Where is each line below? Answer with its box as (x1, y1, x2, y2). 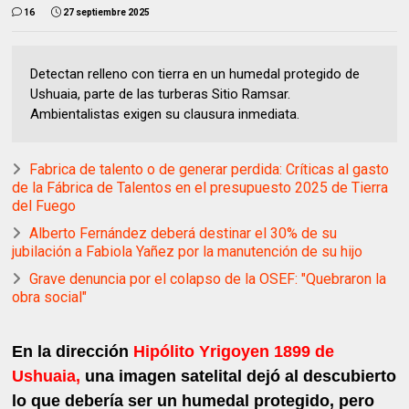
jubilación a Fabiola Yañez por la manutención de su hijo (12, 242, 363, 260)
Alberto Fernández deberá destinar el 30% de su (29, 224, 338, 242)
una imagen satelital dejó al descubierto (80, 366, 397, 385)
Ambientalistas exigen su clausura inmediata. (30, 105, 300, 122)
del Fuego (12, 196, 77, 215)
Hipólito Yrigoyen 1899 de (133, 341, 335, 361)
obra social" (12, 288, 88, 306)
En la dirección (12, 341, 134, 361)
